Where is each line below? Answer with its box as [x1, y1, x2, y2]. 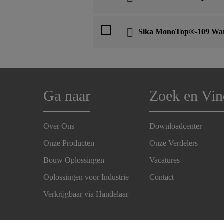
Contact [149, 172, 174, 181]
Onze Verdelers [149, 138, 198, 147]
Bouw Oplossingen [43, 155, 104, 164]
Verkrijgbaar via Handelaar [43, 189, 128, 198]
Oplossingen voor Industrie [43, 172, 129, 181]
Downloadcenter [149, 121, 202, 130]
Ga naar [43, 87, 90, 104]
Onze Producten [43, 138, 94, 147]
